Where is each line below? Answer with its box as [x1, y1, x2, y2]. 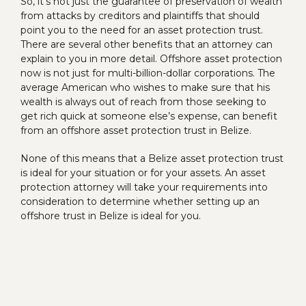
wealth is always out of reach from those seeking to [20, 95, 266, 108]
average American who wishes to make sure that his [20, 81, 270, 94]
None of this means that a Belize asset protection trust [20, 152, 283, 165]
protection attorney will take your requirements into [20, 180, 268, 193]
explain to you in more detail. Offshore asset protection [20, 52, 282, 65]
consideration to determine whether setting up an [20, 195, 260, 208]
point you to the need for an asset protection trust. [20, 23, 263, 36]
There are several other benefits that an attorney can [20, 38, 273, 51]
